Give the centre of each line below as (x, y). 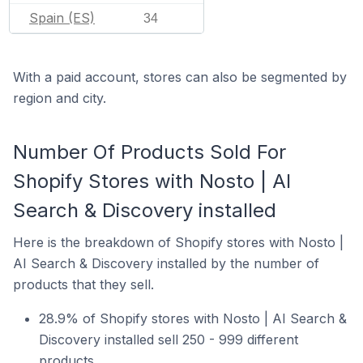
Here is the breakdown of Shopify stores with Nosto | (178, 242)
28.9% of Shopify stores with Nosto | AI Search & (193, 318)
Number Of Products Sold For (149, 152)
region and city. (60, 98)
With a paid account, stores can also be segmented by (180, 77)
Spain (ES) (62, 17)
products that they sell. (83, 284)
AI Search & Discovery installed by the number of (166, 263)
